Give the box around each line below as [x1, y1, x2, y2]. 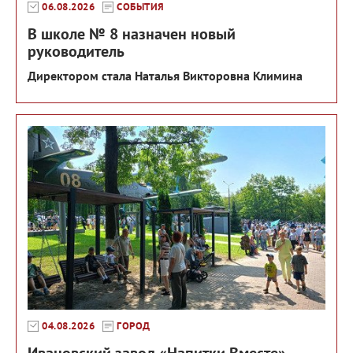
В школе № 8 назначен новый [28, 24, 236, 45]
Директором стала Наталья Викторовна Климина [28, 68, 303, 84]
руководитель [28, 41, 124, 62]
